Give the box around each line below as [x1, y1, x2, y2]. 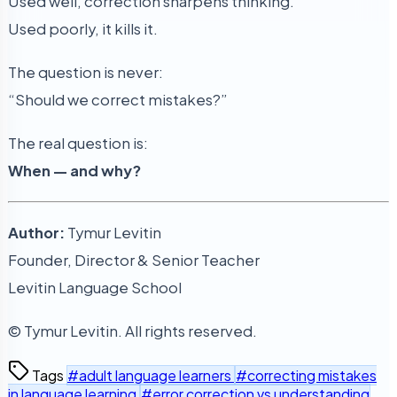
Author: [8, 223, 65, 243]
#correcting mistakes [236, 366, 377, 385]
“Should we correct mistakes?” [8, 90, 228, 109]
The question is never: [8, 62, 163, 82]
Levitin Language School [8, 278, 182, 298]
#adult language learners [67, 366, 234, 385]
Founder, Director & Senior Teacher [8, 251, 260, 270]
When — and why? [8, 161, 141, 181]
